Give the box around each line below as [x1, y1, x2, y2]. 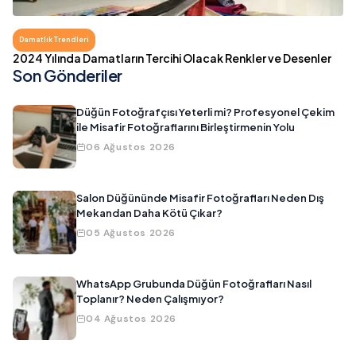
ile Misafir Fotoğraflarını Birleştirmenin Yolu [76, 121, 295, 134]
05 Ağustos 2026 [86, 226, 176, 240]
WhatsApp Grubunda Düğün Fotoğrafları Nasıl [76, 277, 311, 291]
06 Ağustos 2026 [86, 141, 176, 154]
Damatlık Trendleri [19, 35, 89, 45]
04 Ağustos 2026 [86, 312, 176, 326]
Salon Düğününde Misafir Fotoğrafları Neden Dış [76, 192, 324, 205]
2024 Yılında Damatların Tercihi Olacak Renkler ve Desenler [13, 51, 331, 66]
